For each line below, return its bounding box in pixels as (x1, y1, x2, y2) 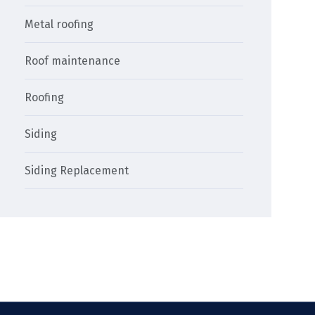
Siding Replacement (25, 164, 129, 178)
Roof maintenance (25, 54, 121, 68)
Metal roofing (25, 18, 94, 32)
